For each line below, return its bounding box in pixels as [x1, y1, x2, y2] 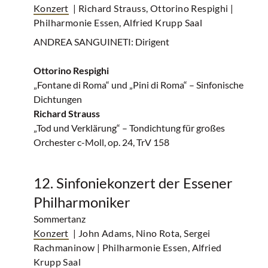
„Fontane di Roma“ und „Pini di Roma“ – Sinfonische [33, 79, 243, 90]
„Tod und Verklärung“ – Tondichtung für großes [33, 122, 225, 133]
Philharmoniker [33, 193, 130, 211]
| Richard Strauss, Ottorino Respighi [73, 2, 229, 14]
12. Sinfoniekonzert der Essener [33, 174, 233, 191]
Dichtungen [33, 93, 82, 105]
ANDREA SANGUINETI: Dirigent [33, 36, 169, 47]
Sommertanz [33, 213, 86, 224]
